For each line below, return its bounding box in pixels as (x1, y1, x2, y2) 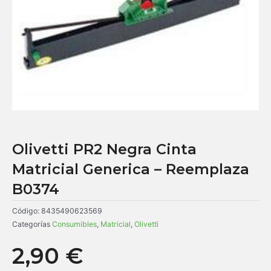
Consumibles (52, 219, 97, 229)
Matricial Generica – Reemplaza (12, 160, 249, 178)
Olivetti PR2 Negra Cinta (12, 140, 197, 158)
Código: (12, 206, 41, 215)
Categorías (12, 219, 50, 229)
